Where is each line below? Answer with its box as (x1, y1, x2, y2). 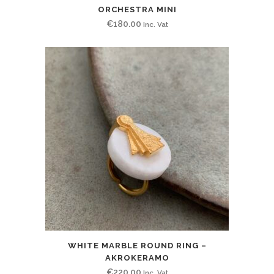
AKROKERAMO (105, 253, 169, 262)
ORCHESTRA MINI (97, 4, 177, 14)
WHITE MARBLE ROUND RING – (67, 240, 207, 250)
